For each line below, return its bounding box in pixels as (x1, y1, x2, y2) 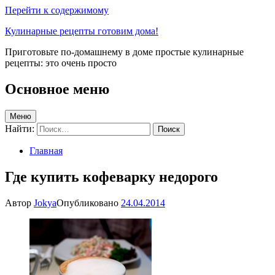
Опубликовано (56, 197, 121, 208)
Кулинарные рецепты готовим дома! (5, 26, 158, 36)
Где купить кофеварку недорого (5, 168, 218, 185)
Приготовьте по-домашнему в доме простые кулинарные (5, 47, 244, 57)
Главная (29, 145, 63, 156)
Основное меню (5, 80, 109, 97)
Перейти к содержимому (5, 5, 109, 15)
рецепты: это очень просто (5, 58, 117, 68)
